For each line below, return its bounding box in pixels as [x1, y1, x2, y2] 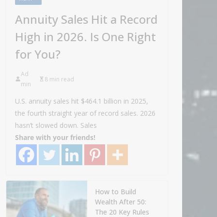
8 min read [45, 75, 74, 83]
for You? [15, 46, 61, 62]
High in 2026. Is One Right [15, 29, 156, 45]
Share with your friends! [15, 133, 95, 142]
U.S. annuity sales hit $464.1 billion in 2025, [15, 96, 148, 106]
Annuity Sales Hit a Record [15, 11, 157, 28]
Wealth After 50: [94, 197, 146, 207]
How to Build [94, 187, 136, 197]
